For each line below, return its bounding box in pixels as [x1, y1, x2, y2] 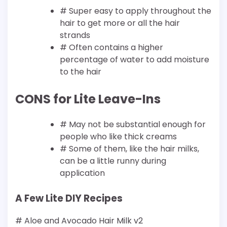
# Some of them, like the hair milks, [60, 142, 199, 155]
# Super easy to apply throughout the [60, 5, 211, 17]
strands [60, 29, 90, 41]
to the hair [60, 65, 101, 78]
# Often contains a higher [60, 41, 163, 53]
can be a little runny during [60, 155, 166, 167]
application [60, 167, 105, 179]
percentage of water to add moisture [60, 53, 209, 65]
